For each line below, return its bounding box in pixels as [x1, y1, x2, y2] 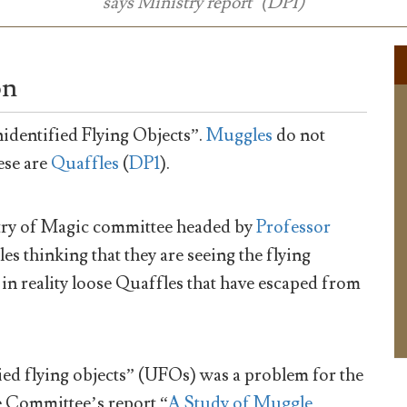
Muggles [206, 124, 273, 147]
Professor [256, 215, 331, 240]
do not [273, 124, 326, 147]
